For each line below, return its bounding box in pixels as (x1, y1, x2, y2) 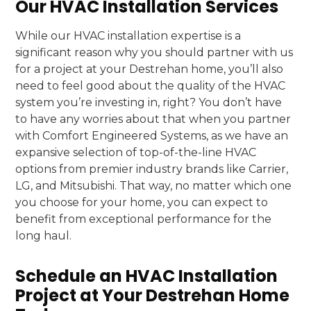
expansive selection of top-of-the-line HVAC (15, 146, 257, 159)
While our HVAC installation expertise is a (15, 29, 242, 42)
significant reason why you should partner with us (15, 46, 294, 59)
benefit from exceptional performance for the (15, 212, 272, 226)
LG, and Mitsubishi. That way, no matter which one (15, 179, 292, 192)
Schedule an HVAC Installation (15, 264, 278, 287)
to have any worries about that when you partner (15, 112, 292, 126)
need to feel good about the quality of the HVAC (15, 79, 286, 92)
